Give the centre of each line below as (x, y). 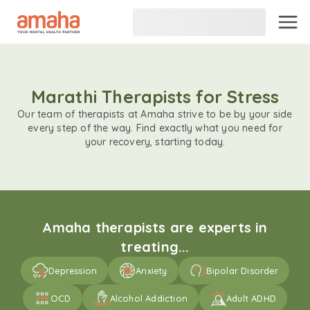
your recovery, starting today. (155, 142)
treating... (155, 247)
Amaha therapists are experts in (155, 227)
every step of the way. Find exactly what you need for (155, 128)
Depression (73, 271)
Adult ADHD (251, 298)
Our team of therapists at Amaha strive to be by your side (155, 114)
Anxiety (152, 271)
